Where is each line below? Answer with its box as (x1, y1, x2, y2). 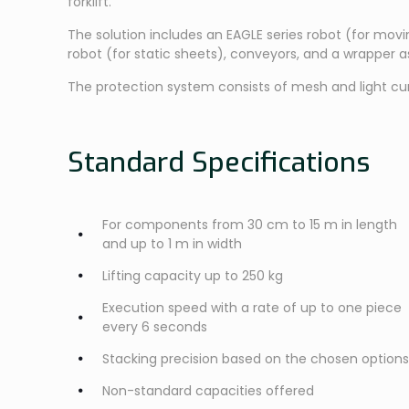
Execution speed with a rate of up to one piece (102, 298, 402, 317)
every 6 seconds (102, 317, 207, 336)
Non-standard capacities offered (102, 381, 314, 400)
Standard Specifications (68, 143, 370, 181)
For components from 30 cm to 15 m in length (102, 215, 397, 234)
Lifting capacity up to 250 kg (102, 266, 283, 285)
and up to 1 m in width (102, 234, 242, 253)
